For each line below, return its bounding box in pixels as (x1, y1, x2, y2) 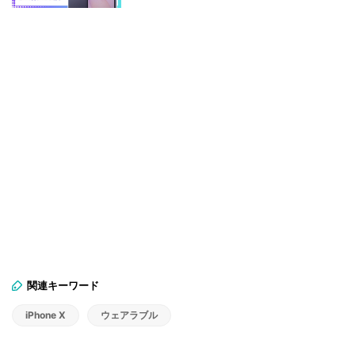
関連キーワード (27, 278, 99, 292)
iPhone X (25, 308, 66, 321)
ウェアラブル (101, 308, 158, 321)
